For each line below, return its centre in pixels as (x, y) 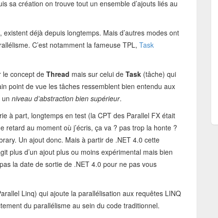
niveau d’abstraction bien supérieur (66, 98)
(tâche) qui (160, 74)
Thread (59, 74)
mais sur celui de (99, 74)
